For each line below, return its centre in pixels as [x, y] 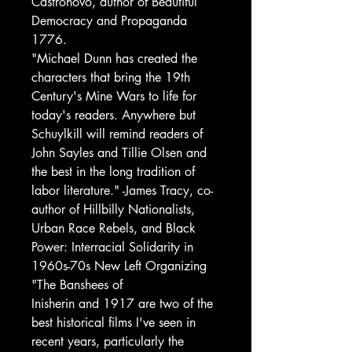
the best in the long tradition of [113, 172]
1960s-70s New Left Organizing [119, 266]
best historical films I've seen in [114, 323]
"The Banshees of [77, 285]
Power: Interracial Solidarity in [112, 247]
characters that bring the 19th [111, 77]
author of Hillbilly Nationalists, [113, 209]
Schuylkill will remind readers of [117, 134]
